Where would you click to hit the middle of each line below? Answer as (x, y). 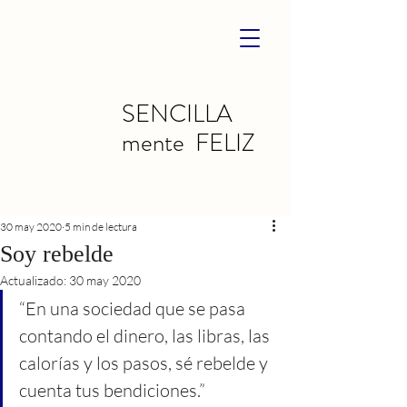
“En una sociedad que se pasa (134, 308)
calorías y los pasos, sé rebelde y (145, 363)
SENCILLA (177, 114)
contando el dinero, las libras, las (146, 336)
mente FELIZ (188, 143)
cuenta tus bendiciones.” (112, 390)
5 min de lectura (101, 227)
